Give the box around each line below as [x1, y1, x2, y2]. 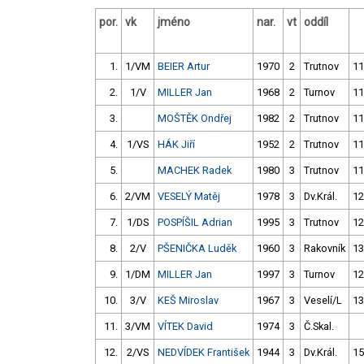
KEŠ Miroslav [158, 294, 219, 307]
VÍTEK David [158, 320, 213, 333]
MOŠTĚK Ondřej [158, 112, 232, 125]
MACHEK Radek [158, 164, 232, 177]
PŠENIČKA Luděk [158, 242, 236, 255]
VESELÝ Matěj [158, 190, 220, 203]
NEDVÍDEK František [158, 346, 249, 359]
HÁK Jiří [158, 138, 195, 151]
